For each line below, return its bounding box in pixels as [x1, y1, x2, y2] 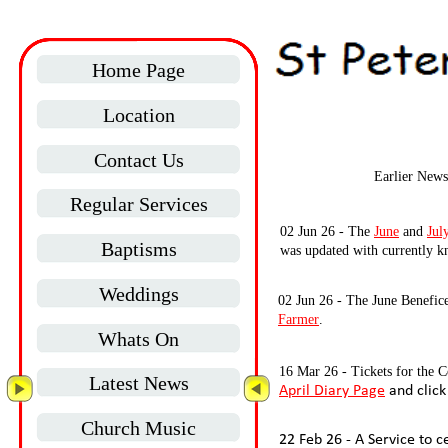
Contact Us [93, 149, 184, 171]
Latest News [88, 372, 189, 394]
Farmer [278, 312, 319, 327]
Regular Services [69, 193, 208, 215]
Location [102, 104, 175, 126]
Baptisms [100, 238, 177, 260]
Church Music [81, 417, 196, 439]
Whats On [98, 328, 179, 350]
